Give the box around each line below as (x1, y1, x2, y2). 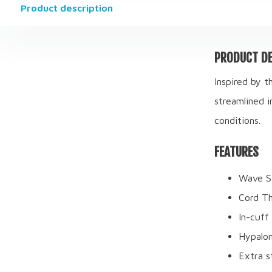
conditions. (214, 114, 260, 126)
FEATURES (214, 143, 259, 160)
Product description (20, 2, 113, 13)
